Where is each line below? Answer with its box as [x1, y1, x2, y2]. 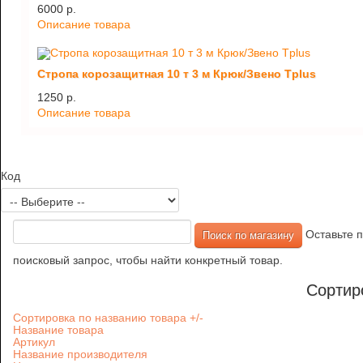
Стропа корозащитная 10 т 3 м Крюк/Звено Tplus [37, 67, 316, 81]
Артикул [13, 335, 55, 349]
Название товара [13, 323, 104, 337]
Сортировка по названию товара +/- [190, 311, 203, 325]
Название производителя [13, 348, 147, 361]
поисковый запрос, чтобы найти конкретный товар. [13, 254, 283, 267]
